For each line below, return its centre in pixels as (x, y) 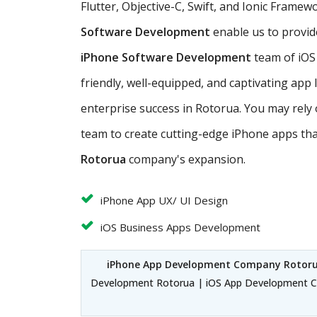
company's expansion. (186, 159)
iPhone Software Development (167, 57)
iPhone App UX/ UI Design (164, 200)
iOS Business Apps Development (180, 227)
